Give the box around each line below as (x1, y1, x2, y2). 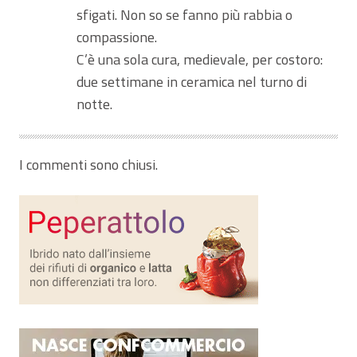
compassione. (76, 25, 157, 48)
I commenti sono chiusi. (19, 153, 158, 175)
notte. (76, 92, 112, 115)
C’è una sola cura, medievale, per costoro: (76, 48, 323, 70)
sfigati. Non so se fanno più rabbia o (76, 3, 292, 25)
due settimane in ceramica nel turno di (76, 70, 307, 92)
